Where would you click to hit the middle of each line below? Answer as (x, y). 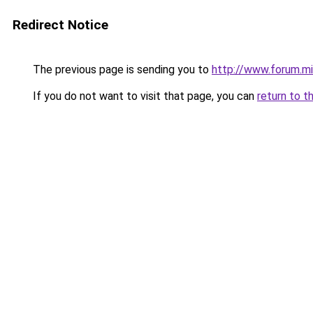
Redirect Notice (60, 25)
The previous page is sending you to (121, 70)
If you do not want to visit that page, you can (144, 96)
